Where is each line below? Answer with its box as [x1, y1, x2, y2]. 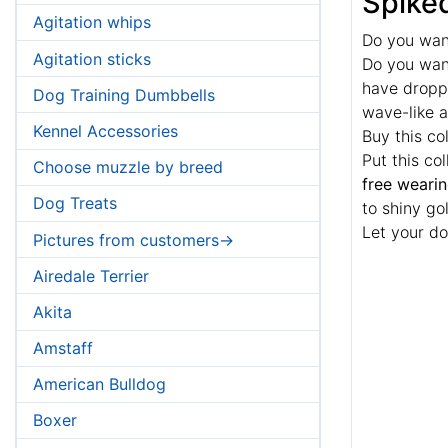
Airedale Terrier [33, 265, 149, 286]
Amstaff [33, 338, 93, 359]
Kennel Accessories [33, 120, 178, 141]
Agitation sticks [33, 48, 151, 69]
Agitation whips [33, 12, 151, 33]
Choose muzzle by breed [33, 157, 223, 178]
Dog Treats [33, 193, 117, 214]
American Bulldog [33, 374, 166, 395]
